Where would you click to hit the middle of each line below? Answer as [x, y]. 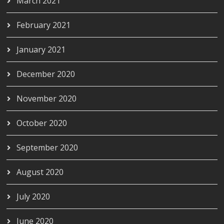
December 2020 [46, 74]
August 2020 [40, 172]
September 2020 [47, 147]
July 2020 [33, 196]
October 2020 [42, 123]
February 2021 [44, 25]
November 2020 [47, 98]
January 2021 [41, 49]
